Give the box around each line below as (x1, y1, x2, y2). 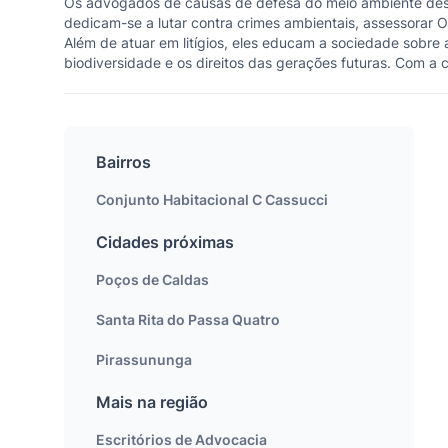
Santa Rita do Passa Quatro (96, 311, 280, 328)
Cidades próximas (96, 232, 234, 252)
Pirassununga (96, 351, 192, 368)
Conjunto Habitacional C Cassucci (96, 191, 328, 208)
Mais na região (96, 392, 208, 412)
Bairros (96, 152, 151, 172)
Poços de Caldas (96, 271, 209, 288)
